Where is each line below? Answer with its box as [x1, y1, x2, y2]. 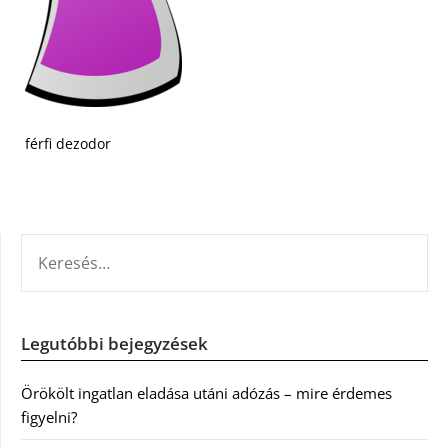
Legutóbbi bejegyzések [21, 332, 208, 355]
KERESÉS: [20, 235, 82, 255]
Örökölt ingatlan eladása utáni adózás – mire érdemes [21, 383, 392, 403]
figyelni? [21, 407, 77, 427]
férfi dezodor [25, 134, 111, 153]
